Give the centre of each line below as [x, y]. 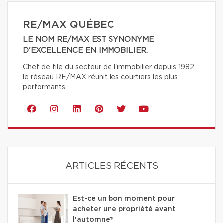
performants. [45, 87]
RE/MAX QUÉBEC [68, 25]
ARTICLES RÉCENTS [111, 167]
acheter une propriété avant [124, 209]
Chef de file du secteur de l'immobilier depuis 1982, [109, 67]
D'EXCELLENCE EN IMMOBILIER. [85, 51]
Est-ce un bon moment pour [124, 199]
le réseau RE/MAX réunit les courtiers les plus [100, 77]
